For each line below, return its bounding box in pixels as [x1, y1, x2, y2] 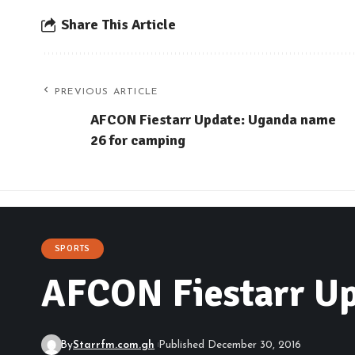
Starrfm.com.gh [73, 339, 155, 350]
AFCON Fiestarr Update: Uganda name [90, 110, 336, 128]
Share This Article [61, 15, 176, 33]
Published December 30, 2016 [158, 339, 301, 350]
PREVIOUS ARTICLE [55, 86, 158, 97]
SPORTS [54, 243, 91, 254]
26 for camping [90, 131, 185, 149]
